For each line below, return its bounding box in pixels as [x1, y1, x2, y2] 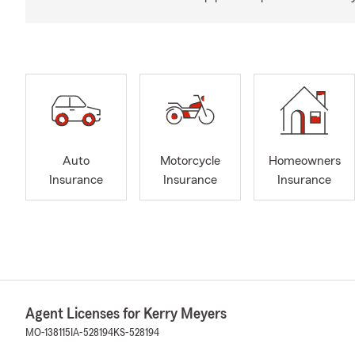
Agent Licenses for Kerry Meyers [25, 305, 227, 322]
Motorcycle [160, 155, 220, 168]
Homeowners [268, 155, 341, 168]
